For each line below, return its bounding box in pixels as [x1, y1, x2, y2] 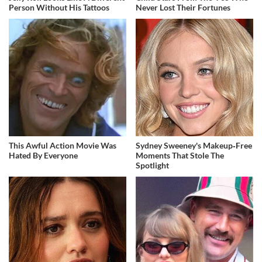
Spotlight [136, 160, 170, 170]
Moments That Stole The [136, 150, 225, 160]
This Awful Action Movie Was [9, 140, 116, 150]
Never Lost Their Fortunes [136, 2, 231, 12]
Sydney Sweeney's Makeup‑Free [136, 140, 253, 150]
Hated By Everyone [9, 150, 78, 160]
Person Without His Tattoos [9, 2, 109, 12]
